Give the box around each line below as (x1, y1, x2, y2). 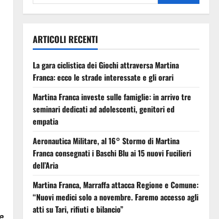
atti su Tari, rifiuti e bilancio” (32, 203, 123, 215)
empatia (32, 115, 58, 127)
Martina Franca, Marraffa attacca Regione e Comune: (32, 178, 198, 191)
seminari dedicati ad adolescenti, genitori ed (32, 103, 175, 115)
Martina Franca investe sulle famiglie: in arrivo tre (32, 90, 191, 103)
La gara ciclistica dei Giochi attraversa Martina (32, 59, 179, 71)
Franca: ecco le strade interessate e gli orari (32, 71, 174, 83)
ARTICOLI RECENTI (32, 32, 98, 45)
